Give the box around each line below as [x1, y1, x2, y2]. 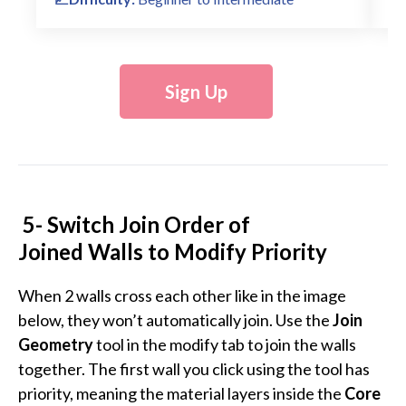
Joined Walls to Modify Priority [18, 238, 327, 266]
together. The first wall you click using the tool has [18, 359, 370, 380]
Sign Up [164, 81, 228, 103]
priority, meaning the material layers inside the [18, 383, 344, 404]
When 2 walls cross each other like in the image [18, 285, 346, 306]
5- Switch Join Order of [18, 211, 250, 238]
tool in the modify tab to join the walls [93, 334, 356, 355]
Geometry [18, 334, 93, 355]
